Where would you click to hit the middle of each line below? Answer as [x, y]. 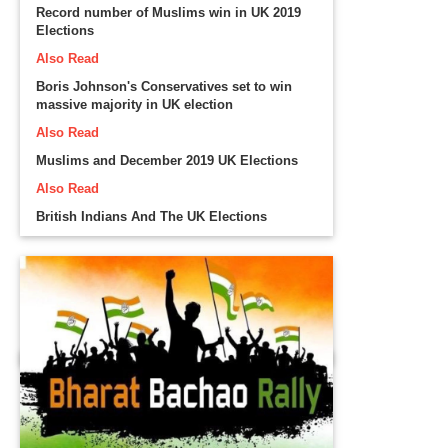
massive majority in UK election [135, 104]
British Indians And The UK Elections [152, 216]
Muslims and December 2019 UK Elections [167, 160]
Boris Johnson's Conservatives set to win [164, 86]
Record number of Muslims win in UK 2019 [169, 12]
